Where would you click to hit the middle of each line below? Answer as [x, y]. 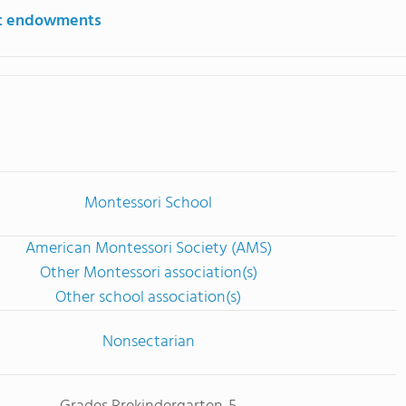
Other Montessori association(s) [148, 273]
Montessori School [148, 203]
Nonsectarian [148, 342]
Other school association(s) [148, 298]
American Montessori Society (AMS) [148, 249]
